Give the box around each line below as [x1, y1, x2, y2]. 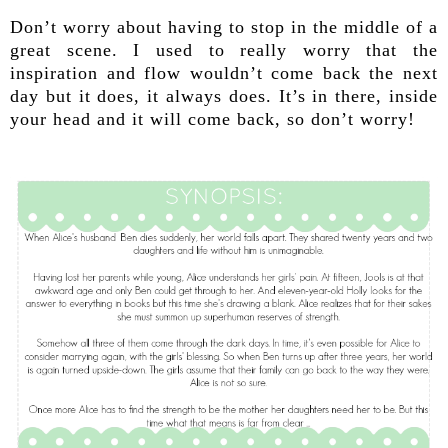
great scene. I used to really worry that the [10, 39, 438, 60]
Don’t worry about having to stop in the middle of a [10, 16, 438, 37]
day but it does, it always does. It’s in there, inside [10, 85, 438, 106]
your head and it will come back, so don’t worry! [10, 108, 415, 129]
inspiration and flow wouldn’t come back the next [10, 62, 438, 83]
